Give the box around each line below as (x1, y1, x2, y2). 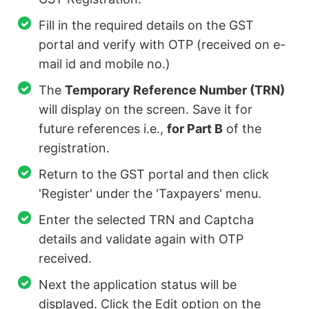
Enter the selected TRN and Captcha (39, 212, 255, 228)
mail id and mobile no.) (39, 57, 171, 72)
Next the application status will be (39, 277, 237, 292)
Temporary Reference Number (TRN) (65, 83, 286, 98)
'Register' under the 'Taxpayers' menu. (39, 186, 262, 201)
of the (223, 121, 262, 137)
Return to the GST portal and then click (39, 167, 270, 182)
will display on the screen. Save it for (39, 102, 253, 117)
